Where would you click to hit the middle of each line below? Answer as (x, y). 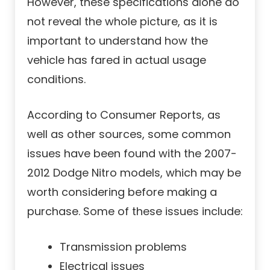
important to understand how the (118, 41)
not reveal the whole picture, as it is (122, 22)
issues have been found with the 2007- (132, 154)
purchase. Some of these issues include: (135, 212)
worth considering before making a (122, 192)
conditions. (56, 80)
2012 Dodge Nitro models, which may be (134, 173)
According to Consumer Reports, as (124, 115)
